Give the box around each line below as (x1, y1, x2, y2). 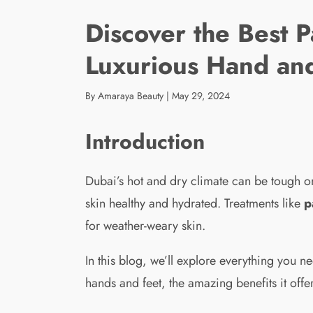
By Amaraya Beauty (85, 88, 163, 103)
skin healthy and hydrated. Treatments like (85, 194, 304, 212)
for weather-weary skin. (85, 216, 205, 235)
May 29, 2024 (172, 88, 230, 103)
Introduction (85, 126, 205, 156)
